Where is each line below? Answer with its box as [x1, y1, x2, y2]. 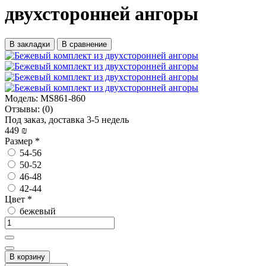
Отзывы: [5, 103, 40, 114]
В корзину [9, 252, 45, 261]
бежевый [17, 205, 56, 216]
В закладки [9, 39, 50, 49]
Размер [5, 135, 35, 146]
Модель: [5, 93, 38, 103]
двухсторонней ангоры [5, 3, 198, 25]
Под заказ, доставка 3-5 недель [5, 114, 129, 125]
